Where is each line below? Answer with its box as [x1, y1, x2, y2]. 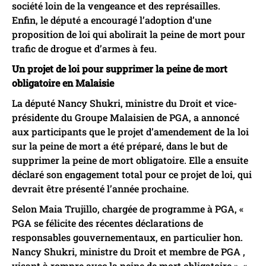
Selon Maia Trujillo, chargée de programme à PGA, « [12, 202, 243, 215]
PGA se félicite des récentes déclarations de [12, 216, 203, 229]
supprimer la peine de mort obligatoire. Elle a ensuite [12, 153, 248, 166]
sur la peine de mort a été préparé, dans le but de [12, 139, 227, 152]
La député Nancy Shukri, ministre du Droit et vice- [12, 96, 237, 109]
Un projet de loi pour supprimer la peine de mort [12, 62, 227, 75]
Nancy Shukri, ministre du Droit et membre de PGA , [12, 245, 245, 258]
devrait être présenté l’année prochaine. [12, 182, 189, 195]
